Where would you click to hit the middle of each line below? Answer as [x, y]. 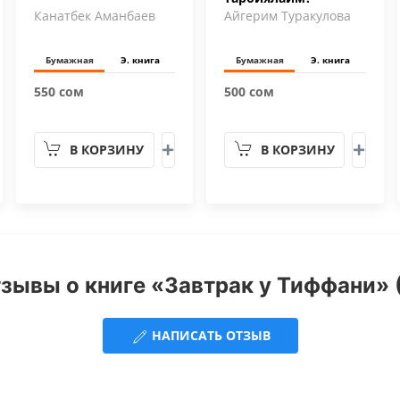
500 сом [250, 92]
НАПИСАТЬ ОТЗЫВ [209, 335]
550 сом [59, 92]
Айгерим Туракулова [288, 16]
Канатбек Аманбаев [95, 16]
